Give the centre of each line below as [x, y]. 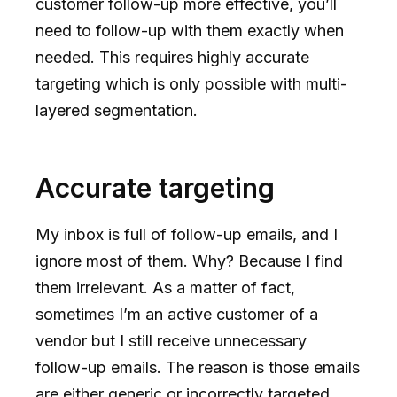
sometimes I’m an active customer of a [177, 314]
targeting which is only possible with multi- [191, 83]
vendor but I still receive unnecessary [171, 340]
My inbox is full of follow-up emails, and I [187, 234]
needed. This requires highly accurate [172, 57]
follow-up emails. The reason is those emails [198, 367]
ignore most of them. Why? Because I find [189, 261]
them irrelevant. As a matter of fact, [165, 287]
